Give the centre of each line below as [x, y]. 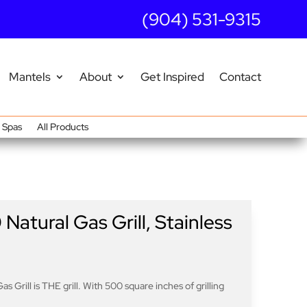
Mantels [29, 77]
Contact [240, 77]
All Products [62, 126]
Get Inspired [172, 77]
